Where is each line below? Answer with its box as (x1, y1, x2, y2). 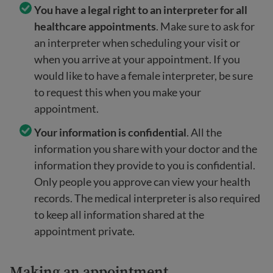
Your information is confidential (34, 126, 186, 139)
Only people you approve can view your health (34, 175, 250, 188)
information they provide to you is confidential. (34, 158, 255, 172)
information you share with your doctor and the (34, 142, 257, 155)
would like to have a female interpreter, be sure (34, 69, 253, 82)
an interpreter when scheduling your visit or (34, 36, 240, 49)
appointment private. (34, 224, 135, 238)
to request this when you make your (34, 85, 201, 99)
